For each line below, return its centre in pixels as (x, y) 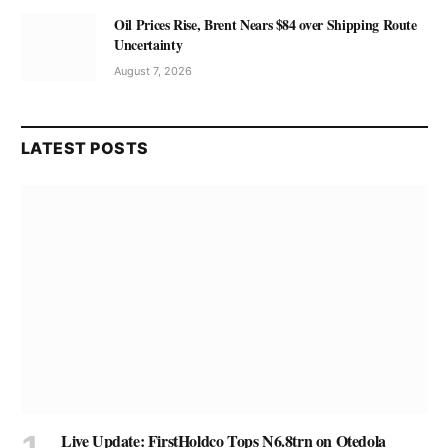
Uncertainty (148, 44)
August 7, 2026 (153, 70)
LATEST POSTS (85, 147)
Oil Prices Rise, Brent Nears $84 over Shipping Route (265, 24)
